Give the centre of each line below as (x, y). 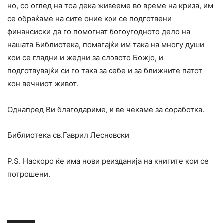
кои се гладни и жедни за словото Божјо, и (85, 58)
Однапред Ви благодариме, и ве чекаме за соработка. (106, 110)
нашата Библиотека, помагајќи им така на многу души (106, 45)
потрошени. (29, 174)
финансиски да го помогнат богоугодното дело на (99, 32)
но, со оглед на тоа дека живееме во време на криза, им (110, 6)
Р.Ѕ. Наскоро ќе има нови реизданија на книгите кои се (108, 161)
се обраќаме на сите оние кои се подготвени (90, 19)
